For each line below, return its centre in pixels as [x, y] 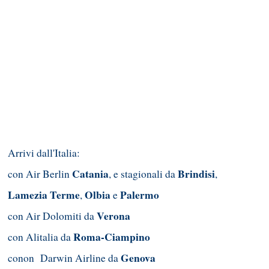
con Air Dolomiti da [52, 216]
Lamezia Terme [44, 195]
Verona [113, 216]
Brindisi [196, 174]
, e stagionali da [143, 174]
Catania [90, 174]
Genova [138, 258]
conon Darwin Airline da [64, 258]
